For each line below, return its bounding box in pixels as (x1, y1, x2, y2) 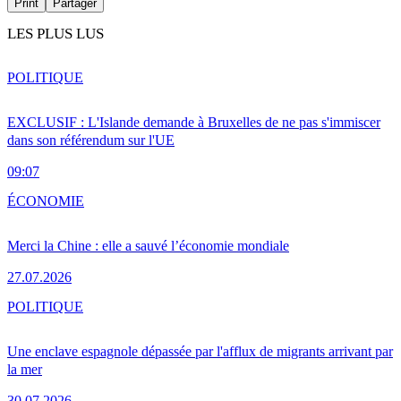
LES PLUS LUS (7, 25, 104, 43)
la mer (7, 361, 42, 377)
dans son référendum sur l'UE (7, 132, 175, 148)
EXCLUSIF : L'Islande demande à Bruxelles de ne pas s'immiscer (7, 114, 380, 130)
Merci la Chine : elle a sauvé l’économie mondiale (7, 237, 289, 253)
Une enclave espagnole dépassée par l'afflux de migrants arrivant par (7, 343, 393, 359)
